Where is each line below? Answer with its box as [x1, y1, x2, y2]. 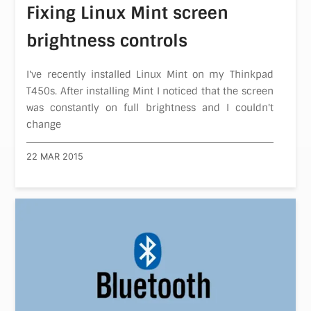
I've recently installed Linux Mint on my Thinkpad [26, 67, 274, 81]
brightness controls [26, 29, 188, 51]
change [26, 117, 62, 131]
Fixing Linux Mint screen [26, 1, 229, 24]
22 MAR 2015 [26, 151, 84, 162]
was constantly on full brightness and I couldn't [26, 101, 274, 114]
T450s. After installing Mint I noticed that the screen [26, 84, 274, 97]
